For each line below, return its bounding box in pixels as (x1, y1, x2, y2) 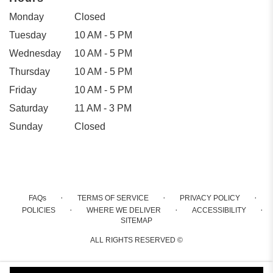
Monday (9, 11, 44, 22)
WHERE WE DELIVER (87, 205, 161, 214)
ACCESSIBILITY (192, 205, 246, 214)
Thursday (9, 66, 50, 77)
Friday (9, 84, 37, 95)
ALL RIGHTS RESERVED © (90, 235, 183, 244)
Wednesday (9, 48, 61, 58)
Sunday (9, 121, 43, 132)
